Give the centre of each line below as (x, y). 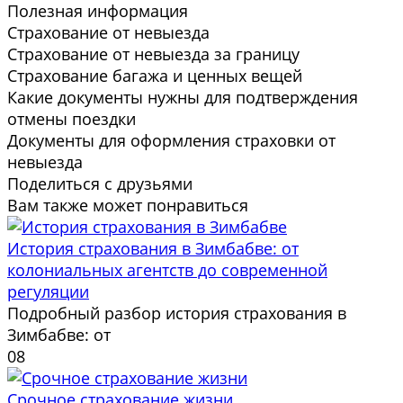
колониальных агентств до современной (167, 269)
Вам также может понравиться (128, 205)
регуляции (48, 291)
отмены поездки (72, 118)
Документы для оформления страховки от (171, 140)
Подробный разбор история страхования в (177, 313)
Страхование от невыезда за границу (153, 54)
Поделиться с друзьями (100, 183)
